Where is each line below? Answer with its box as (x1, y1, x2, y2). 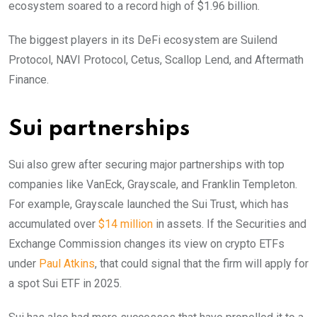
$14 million (98, 217, 153, 231)
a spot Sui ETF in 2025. (8, 276, 125, 290)
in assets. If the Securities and (153, 217, 306, 231)
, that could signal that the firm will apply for (95, 256, 309, 270)
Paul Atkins (39, 256, 95, 270)
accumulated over (8, 217, 98, 231)
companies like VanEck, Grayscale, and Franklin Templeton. (8, 177, 297, 191)
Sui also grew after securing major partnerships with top (8, 157, 284, 171)
